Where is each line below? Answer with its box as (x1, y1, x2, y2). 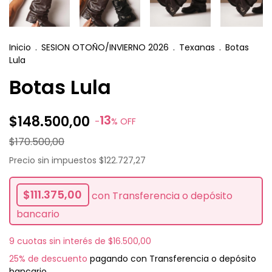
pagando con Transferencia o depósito (87, 252, 256, 265)
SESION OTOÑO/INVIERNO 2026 (41, 41, 169, 53)
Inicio (9, 41, 31, 53)
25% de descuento (9, 252, 87, 265)
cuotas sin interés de (17, 234, 108, 247)
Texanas (179, 41, 215, 53)
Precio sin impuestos (9, 154, 99, 166)
